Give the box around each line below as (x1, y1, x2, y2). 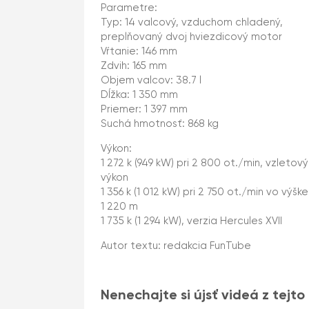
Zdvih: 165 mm (101, 61, 167, 71)
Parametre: (101, 3, 157, 13)
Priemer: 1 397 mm (101, 104, 188, 114)
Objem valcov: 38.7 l (101, 75, 201, 86)
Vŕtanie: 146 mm (101, 46, 177, 57)
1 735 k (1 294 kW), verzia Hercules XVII (101, 216, 282, 226)
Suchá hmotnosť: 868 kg (101, 119, 219, 129)
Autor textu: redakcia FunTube (101, 241, 251, 251)
